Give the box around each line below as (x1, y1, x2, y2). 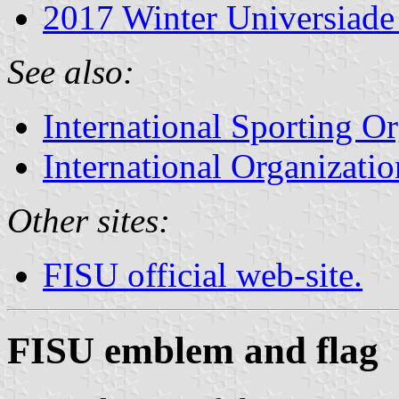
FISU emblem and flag (7, 329, 379, 371)
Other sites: (7, 200, 170, 240)
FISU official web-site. (43, 255, 362, 294)
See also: (7, 52, 134, 91)
